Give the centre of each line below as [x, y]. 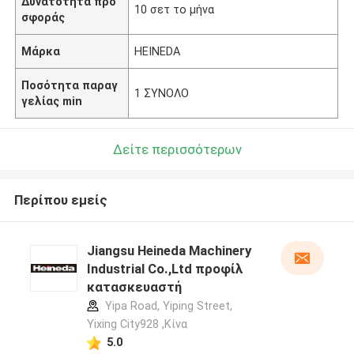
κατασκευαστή [134, 287]
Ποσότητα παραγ [70, 85]
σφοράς [43, 17]
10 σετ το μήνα [175, 9]
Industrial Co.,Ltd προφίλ [165, 269]
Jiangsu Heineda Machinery [169, 251]
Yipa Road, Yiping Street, [167, 306]
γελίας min [52, 101]
